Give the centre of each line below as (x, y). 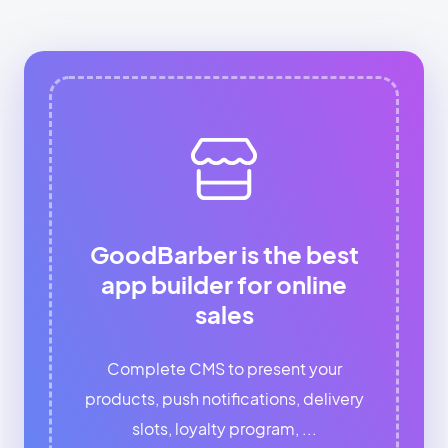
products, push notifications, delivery (224, 399)
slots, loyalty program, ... (224, 429)
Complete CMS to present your (224, 369)
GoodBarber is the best (224, 254)
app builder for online (224, 284)
